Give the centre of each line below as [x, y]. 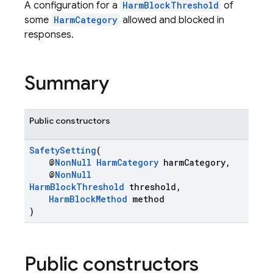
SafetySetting [63, 150]
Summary [67, 83]
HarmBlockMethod [88, 199]
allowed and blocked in [172, 20]
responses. [49, 35]
